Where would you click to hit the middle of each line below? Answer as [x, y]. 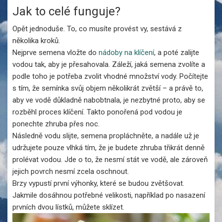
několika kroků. [36, 41]
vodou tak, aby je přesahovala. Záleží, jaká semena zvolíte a [109, 64]
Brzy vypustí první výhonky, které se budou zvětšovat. [98, 183]
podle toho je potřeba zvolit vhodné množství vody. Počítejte [110, 76]
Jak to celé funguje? [66, 11]
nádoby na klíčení [126, 53]
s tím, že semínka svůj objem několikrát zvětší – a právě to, [108, 88]
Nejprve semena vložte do [55, 53]
